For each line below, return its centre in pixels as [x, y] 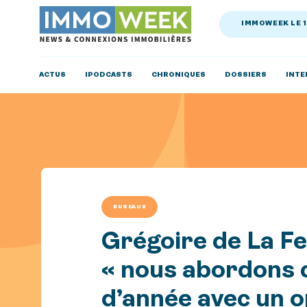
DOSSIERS [245, 75]
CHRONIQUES [178, 75]
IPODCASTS [108, 75]
